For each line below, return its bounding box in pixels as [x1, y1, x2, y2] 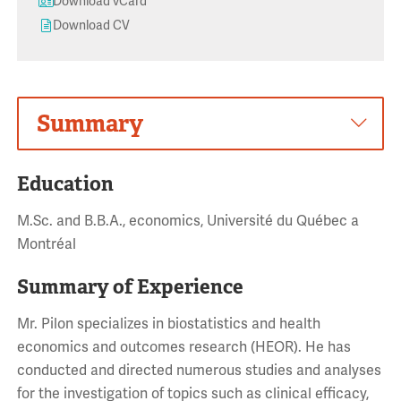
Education [16, 171, 114, 197]
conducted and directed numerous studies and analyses [16, 362, 381, 380]
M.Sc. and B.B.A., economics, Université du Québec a [16, 212, 359, 231]
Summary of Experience [16, 274, 243, 300]
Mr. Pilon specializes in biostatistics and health [16, 315, 320, 334]
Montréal [16, 235, 76, 254]
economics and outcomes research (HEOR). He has [16, 338, 351, 357]
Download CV [52, 17, 130, 33]
